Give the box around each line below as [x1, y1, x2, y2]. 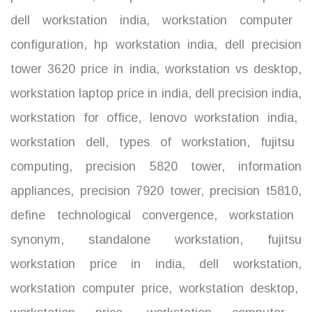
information [224, 159, 302, 174]
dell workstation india [10, 13, 146, 28]
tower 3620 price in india [10, 62, 156, 77]
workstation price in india [10, 257, 182, 272]
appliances [10, 184, 70, 198]
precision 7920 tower [74, 184, 201, 198]
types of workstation [109, 135, 247, 150]
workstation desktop [172, 281, 295, 296]
